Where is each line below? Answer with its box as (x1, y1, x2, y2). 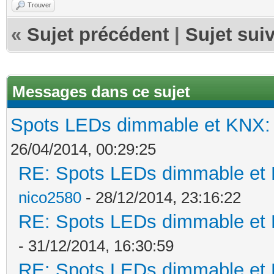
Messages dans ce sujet (12, 82, 190, 101)
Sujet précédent (27, 23, 169, 45)
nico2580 (18, 188, 81, 207)
